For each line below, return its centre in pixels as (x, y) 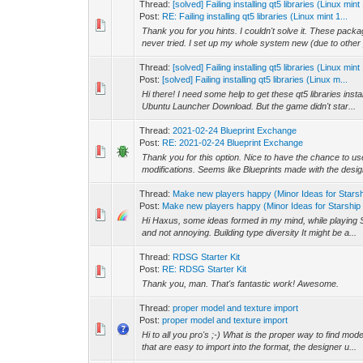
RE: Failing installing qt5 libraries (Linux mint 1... (255, 16)
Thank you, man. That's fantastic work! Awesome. (241, 284)
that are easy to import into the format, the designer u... (250, 347)
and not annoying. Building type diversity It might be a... (250, 233)
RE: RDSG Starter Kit (205, 269)
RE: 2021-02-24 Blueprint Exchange (233, 143)
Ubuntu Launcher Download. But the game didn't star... (249, 106)
